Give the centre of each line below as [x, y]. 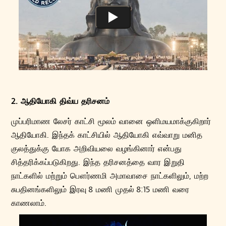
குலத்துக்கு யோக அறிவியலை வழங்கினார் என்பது [97, 148]
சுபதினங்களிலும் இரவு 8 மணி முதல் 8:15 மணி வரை [100, 189]
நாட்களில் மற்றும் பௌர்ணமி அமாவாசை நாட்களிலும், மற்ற [110, 175]
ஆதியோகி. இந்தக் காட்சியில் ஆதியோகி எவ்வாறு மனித [107, 134]
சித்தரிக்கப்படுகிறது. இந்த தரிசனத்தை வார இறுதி [98, 161]
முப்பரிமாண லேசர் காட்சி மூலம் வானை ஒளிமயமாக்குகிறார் [111, 121]
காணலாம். [29, 202]
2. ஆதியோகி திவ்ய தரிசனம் [61, 100]
